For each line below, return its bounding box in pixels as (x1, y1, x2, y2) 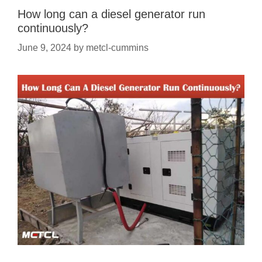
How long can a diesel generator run (18, 8, 205, 20)
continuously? (18, 22, 88, 35)
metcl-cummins (86, 43, 149, 53)
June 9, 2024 (18, 43, 71, 53)
